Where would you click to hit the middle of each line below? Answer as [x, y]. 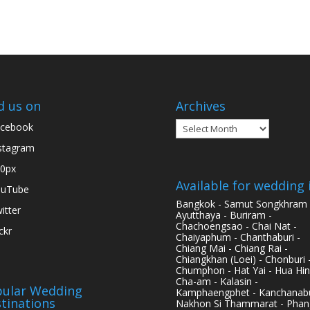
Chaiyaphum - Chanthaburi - [238, 237]
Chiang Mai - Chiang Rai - [231, 248]
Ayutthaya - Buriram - [224, 215]
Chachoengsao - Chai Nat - [236, 226]
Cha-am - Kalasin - [217, 281]
